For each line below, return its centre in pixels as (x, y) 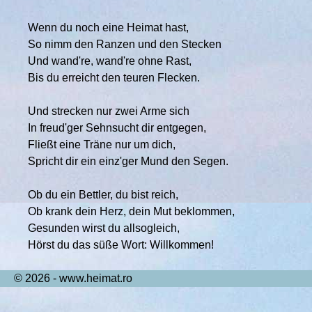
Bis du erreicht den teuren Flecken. (114, 78)
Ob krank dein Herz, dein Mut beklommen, (131, 211)
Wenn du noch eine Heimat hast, (108, 28)
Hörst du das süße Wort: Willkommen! (121, 245)
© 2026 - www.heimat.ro (73, 278)
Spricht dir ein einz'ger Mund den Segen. (128, 161)
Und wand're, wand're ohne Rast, (110, 61)
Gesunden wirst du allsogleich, (104, 228)
